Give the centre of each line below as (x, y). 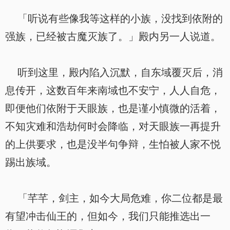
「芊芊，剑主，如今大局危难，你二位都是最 (114, 198)
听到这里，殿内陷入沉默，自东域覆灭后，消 (114, 72)
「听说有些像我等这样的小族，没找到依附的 (114, 18)
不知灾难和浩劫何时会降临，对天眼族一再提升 (113, 126)
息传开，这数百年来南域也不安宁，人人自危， (113, 90)
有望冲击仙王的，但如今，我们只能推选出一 (108, 216)
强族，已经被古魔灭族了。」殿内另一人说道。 (113, 36)
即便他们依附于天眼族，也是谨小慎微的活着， (113, 108)
